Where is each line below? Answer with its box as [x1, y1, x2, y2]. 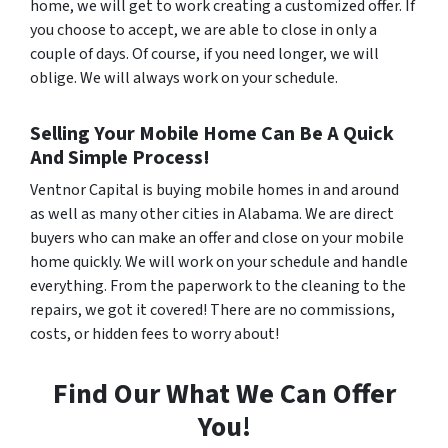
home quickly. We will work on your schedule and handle [30, 251, 408, 273]
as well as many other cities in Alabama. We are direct [30, 203, 394, 225]
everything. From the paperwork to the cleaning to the [30, 275, 406, 297]
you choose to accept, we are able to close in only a [30, 19, 377, 41]
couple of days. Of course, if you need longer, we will [30, 43, 379, 65]
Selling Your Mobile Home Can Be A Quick [30, 120, 394, 148]
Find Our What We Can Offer [52, 374, 396, 414]
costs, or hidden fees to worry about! [30, 323, 279, 345]
